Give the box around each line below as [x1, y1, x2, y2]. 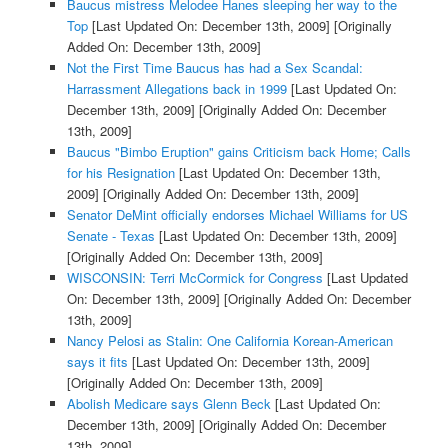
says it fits [66, 352, 128, 372]
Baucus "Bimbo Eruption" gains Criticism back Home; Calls [66, 142, 411, 162]
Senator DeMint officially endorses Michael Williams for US [66, 205, 408, 225]
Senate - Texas [66, 226, 155, 246]
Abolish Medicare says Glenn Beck [66, 394, 271, 414]
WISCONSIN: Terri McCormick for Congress [66, 268, 323, 288]
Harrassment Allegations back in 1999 [66, 79, 287, 99]
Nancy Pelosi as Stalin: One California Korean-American [66, 331, 393, 351]
